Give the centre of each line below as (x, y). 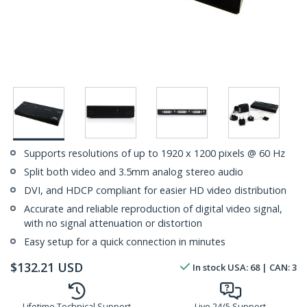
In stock (209, 268)
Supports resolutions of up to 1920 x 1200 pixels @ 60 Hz (155, 153)
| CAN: (276, 268)
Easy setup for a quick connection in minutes (125, 242)
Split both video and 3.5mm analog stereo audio (134, 172)
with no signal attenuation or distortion (113, 223)
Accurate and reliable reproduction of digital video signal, (153, 209)
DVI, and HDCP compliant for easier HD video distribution (155, 191)
